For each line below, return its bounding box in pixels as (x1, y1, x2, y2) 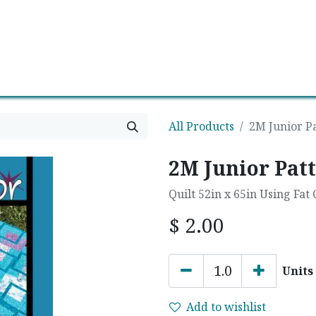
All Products (169, 119, 234, 134)
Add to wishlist (186, 299, 266, 315)
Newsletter (72, 40, 133, 56)
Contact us (5, 40, 61, 56)
